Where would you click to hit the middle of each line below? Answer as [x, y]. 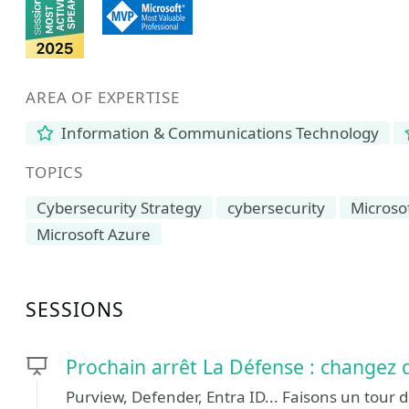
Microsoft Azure [94, 234]
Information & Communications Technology [219, 133]
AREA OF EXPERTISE [103, 97]
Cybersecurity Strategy [119, 208]
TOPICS [55, 172]
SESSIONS [75, 309]
